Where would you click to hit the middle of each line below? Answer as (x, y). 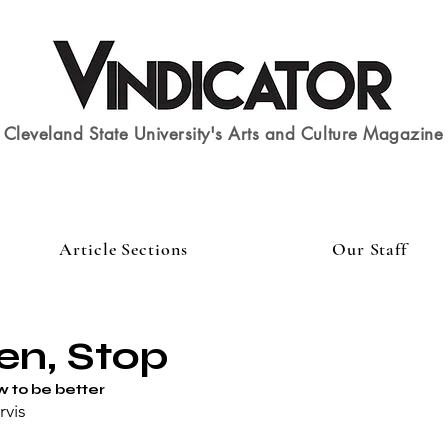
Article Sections (123, 249)
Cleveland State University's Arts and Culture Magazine (223, 134)
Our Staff (369, 249)
